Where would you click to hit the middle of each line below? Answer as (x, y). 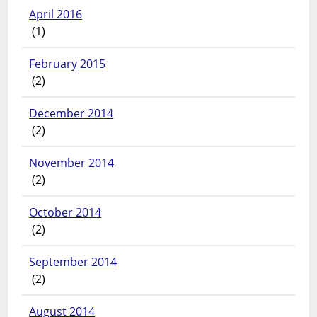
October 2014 (65, 213)
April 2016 (56, 15)
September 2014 (73, 262)
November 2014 (72, 163)
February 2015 (68, 64)
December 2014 (71, 114)
